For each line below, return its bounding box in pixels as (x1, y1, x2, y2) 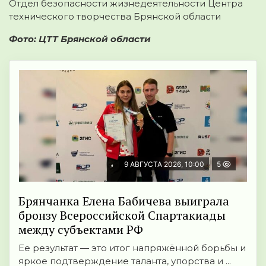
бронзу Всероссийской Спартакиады (18, 207, 226, 224)
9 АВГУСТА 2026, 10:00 (124, 160, 204, 169)
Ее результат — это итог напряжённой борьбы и (18, 242, 246, 254)
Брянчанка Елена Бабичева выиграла (18, 193, 229, 210)
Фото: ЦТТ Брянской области (9, 33, 151, 45)
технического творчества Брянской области (9, 11, 221, 23)
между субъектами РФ (18, 221, 143, 238)
